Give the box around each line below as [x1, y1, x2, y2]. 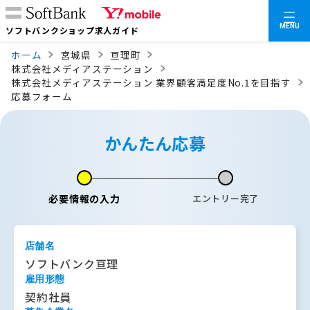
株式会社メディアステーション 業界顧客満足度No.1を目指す [11, 75, 291, 89]
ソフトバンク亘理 [25, 255, 118, 272]
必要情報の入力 [48, 192, 120, 206]
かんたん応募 [104, 131, 206, 155]
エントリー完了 [192, 192, 259, 205]
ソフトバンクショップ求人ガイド [6, 24, 139, 36]
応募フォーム [11, 89, 73, 103]
